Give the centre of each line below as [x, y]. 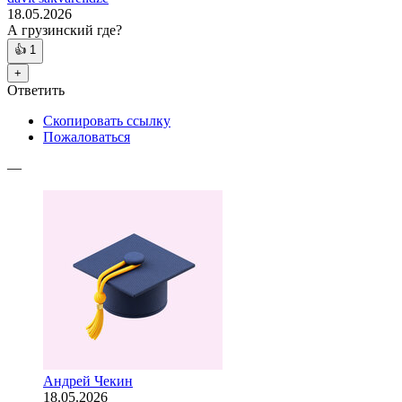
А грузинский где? [65, 31]
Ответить [36, 91]
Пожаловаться [87, 137]
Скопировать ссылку [107, 121]
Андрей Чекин [88, 381]
